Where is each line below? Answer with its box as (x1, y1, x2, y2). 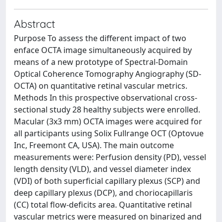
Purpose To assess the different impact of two (14, 32, 186, 44)
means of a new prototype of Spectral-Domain (14, 56, 188, 67)
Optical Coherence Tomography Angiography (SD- (14, 68, 201, 79)
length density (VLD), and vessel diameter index (14, 163, 191, 174)
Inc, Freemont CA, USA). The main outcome (14, 139, 174, 151)
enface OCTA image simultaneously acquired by (14, 44, 192, 55)
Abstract (14, 16, 55, 30)
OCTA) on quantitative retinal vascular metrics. (14, 80, 187, 91)
